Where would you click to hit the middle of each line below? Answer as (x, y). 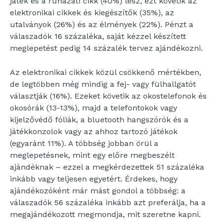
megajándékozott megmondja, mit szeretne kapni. (105, 215)
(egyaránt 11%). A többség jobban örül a (84, 144)
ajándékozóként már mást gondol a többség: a (98, 191)
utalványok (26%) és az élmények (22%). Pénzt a (102, 25)
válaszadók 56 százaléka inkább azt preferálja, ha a (108, 203)
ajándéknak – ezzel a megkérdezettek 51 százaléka (107, 167)
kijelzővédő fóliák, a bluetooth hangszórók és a (99, 120)
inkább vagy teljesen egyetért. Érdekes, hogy (94, 179)
